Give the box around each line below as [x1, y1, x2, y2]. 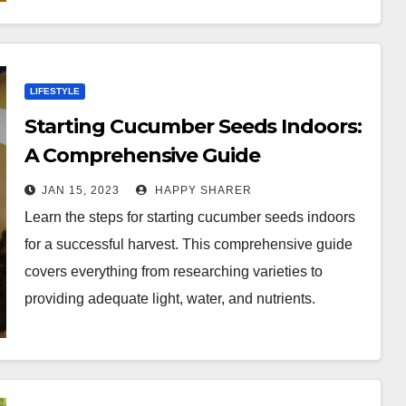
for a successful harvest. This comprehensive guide [24, 237, 353, 252]
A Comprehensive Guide [24, 143, 260, 168]
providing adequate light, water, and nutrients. [24, 291, 315, 306]
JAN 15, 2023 [41, 184, 120, 197]
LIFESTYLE [29, 86, 80, 96]
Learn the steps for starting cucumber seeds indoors [24, 209, 355, 225]
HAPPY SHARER [150, 184, 252, 197]
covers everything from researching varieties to [24, 264, 323, 279]
